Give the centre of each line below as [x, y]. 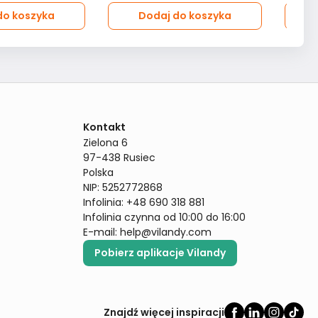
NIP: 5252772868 [123, 187]
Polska [98, 172]
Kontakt [104, 127]
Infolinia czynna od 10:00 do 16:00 [164, 217]
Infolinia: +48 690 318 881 [144, 202]
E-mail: [102, 232]
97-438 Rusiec [119, 158]
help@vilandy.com [166, 232]
